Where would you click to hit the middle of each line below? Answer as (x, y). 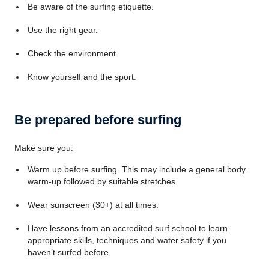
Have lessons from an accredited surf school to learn (127, 228)
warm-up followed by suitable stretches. (102, 181)
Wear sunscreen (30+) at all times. (93, 205)
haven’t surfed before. (69, 252)
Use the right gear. (62, 30)
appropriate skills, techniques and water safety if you (127, 240)
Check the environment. (73, 53)
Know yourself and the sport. (82, 77)
